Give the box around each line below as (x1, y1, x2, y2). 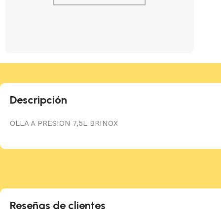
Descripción (10, 93, 67, 107)
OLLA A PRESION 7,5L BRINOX (10, 119, 118, 128)
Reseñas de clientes (10, 199, 106, 213)
